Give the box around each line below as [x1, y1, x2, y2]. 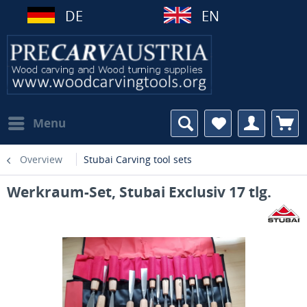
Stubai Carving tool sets [84, 153, 192, 166]
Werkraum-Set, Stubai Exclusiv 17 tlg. [7, 182, 271, 201]
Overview [20, 153, 62, 166]
